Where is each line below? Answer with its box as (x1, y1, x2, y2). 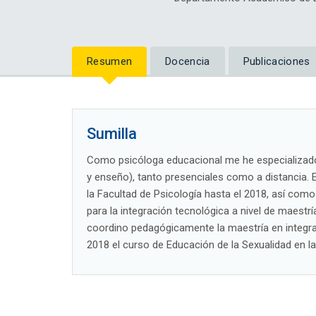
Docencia (165, 55, 210, 68)
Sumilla (87, 125, 137, 143)
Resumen (87, 55, 133, 68)
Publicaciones (243, 55, 310, 68)
